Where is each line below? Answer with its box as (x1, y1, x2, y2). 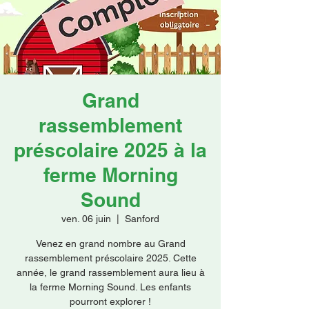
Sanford (125, 213, 159, 224)
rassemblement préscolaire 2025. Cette (24, 252, 197, 263)
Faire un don (89, 21, 132, 30)
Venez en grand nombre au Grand (35, 238, 186, 249)
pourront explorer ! (70, 296, 151, 307)
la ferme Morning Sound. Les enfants (30, 281, 191, 292)
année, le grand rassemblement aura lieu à (16, 267, 205, 278)
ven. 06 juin (61, 213, 111, 224)
